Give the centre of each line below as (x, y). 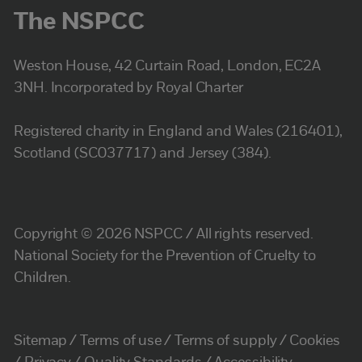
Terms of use (121, 342)
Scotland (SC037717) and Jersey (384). (143, 154)
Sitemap (41, 342)
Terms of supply (225, 342)
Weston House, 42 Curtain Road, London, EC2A (168, 66)
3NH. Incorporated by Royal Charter (128, 88)
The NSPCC (79, 23)
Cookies (315, 342)
